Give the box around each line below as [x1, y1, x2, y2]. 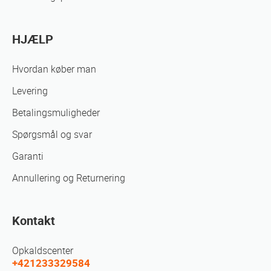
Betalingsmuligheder [12, 107, 100, 119]
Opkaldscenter [12, 245, 73, 257]
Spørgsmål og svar [12, 129, 92, 141]
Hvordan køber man [12, 64, 96, 76]
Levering [12, 85, 48, 97]
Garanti [12, 151, 44, 163]
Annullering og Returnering [12, 172, 125, 184]
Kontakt [12, 214, 55, 229]
